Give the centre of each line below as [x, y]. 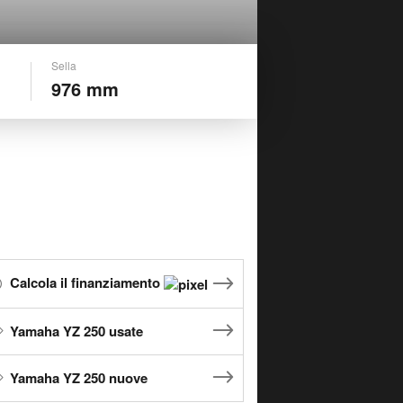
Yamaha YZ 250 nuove [79, 377]
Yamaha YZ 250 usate [76, 331]
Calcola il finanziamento [87, 283]
